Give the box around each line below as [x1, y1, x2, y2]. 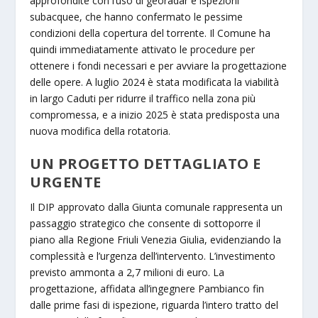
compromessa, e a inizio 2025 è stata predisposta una [30, 107, 280, 121]
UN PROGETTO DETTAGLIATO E [30, 154, 261, 174]
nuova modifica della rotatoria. [30, 124, 171, 138]
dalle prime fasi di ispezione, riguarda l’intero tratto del [30, 298, 279, 312]
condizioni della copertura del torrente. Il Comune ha [30, 26, 271, 40]
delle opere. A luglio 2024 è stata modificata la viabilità [30, 75, 280, 89]
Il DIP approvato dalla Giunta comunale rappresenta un [30, 200, 283, 214]
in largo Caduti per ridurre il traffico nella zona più [30, 91, 256, 105]
